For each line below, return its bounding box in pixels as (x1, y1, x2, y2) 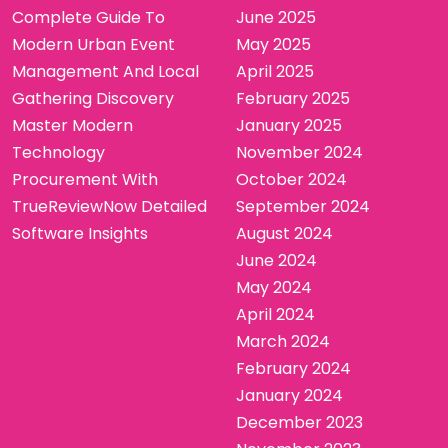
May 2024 (236, 275, 312, 299)
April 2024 (236, 302, 315, 326)
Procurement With (12, 167, 158, 191)
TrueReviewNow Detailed (12, 194, 207, 218)
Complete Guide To (12, 5, 165, 29)
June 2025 (236, 5, 316, 29)
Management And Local (12, 59, 199, 83)
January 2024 (236, 383, 343, 407)
